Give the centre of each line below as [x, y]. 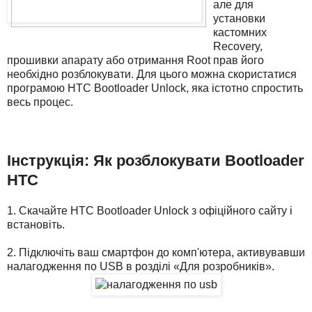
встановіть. [36, 225]
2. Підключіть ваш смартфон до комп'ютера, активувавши [156, 253]
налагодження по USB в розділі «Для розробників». [141, 267]
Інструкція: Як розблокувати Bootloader [156, 161]
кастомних [240, 33]
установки [239, 19]
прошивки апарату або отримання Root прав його [135, 61]
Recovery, [237, 47]
